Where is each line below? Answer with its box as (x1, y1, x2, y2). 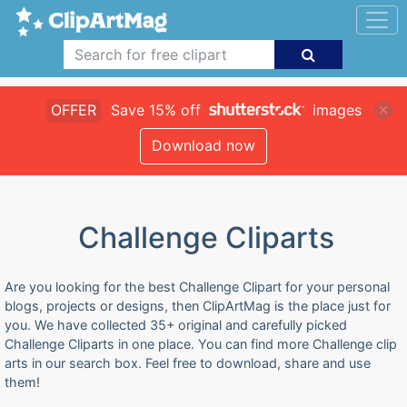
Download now (152, 136, 255, 154)
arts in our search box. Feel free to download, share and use (5, 355, 371, 371)
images (307, 101, 362, 119)
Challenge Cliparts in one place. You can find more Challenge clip (5, 336, 397, 352)
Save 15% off (105, 101, 205, 119)
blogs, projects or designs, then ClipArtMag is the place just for (5, 298, 391, 313)
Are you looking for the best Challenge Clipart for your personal (5, 279, 390, 294)
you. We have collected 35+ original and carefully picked (5, 317, 347, 333)
